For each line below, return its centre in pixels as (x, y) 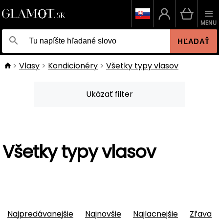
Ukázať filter (109, 94)
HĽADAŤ (194, 41)
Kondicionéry (73, 66)
